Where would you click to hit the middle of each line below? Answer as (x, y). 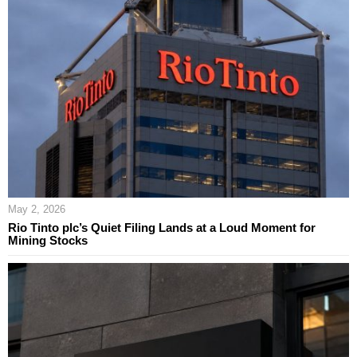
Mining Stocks (48, 240)
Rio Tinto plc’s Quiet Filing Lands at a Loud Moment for (162, 227)
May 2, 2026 (37, 209)
